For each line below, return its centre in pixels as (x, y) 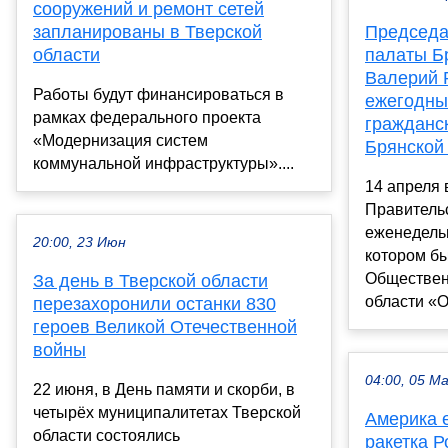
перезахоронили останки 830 (154, 304)
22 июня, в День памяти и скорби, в (164, 390)
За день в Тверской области (150, 281)
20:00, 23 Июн (79, 243)
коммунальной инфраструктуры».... (163, 164)
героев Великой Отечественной (165, 327)
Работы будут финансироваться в (158, 95)
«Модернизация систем (120, 141)
